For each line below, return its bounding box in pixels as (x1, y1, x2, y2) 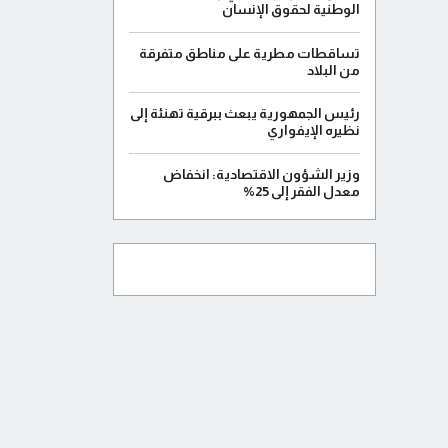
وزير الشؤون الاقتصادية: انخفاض (162, 166, 360, 182)
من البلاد (306, 62, 360, 78)
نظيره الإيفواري (266, 123, 360, 138)
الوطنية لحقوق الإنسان (221, 2, 360, 17)
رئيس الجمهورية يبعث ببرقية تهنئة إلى (129, 106, 360, 121)
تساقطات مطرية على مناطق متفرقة (138, 45, 360, 61)
